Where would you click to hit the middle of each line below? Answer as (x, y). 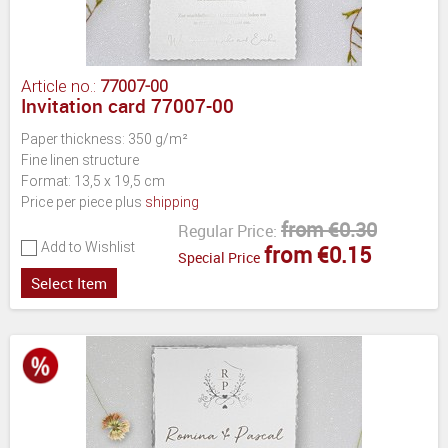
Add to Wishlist (88, 246)
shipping (172, 201)
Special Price (219, 257)
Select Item (69, 282)
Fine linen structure (80, 159)
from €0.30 (329, 229)
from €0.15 (317, 254)
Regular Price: (227, 230)
